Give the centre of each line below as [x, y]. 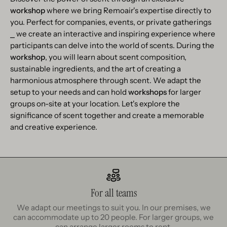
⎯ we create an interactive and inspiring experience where [113, 34]
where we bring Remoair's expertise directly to [129, 11]
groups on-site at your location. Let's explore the [95, 104]
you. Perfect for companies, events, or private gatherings [111, 22]
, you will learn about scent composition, [116, 57]
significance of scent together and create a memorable [107, 116]
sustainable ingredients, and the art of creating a [96, 69]
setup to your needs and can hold [69, 92]
